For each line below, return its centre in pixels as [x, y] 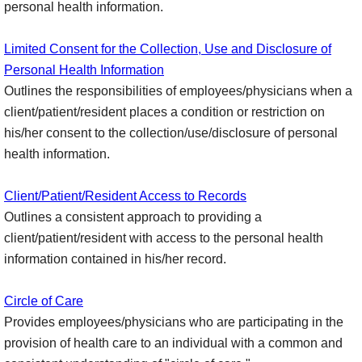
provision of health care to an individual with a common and [173, 343]
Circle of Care [44, 301]
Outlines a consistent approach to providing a [133, 217]
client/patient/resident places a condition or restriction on [164, 112]
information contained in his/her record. [115, 259]
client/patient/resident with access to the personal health [164, 238]
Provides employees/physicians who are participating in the [174, 322]
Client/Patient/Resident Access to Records [125, 196]
